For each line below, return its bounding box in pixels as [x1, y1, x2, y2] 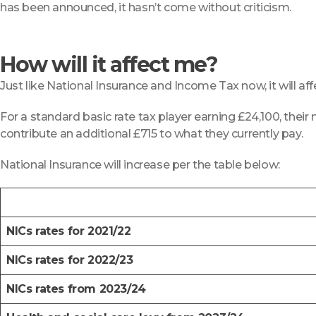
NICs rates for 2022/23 [6, 253, 133, 267]
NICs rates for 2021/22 [6, 224, 131, 238]
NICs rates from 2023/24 [6, 281, 146, 296]
